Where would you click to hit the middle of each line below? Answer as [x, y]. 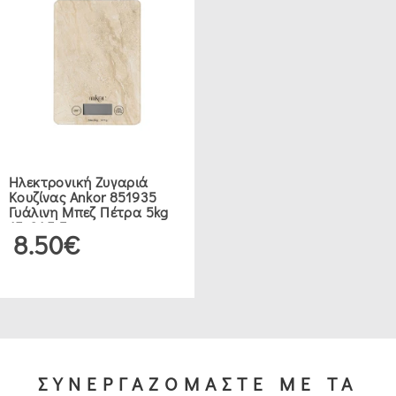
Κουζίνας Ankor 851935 [83, 197]
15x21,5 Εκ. [43, 227]
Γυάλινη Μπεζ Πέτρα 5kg [89, 212]
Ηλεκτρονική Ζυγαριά [79, 182]
